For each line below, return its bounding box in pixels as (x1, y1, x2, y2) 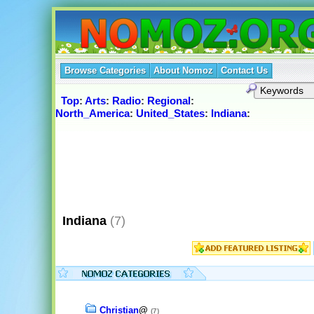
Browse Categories (64, 65, 146, 76)
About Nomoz (153, 65, 213, 76)
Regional (146, 95, 191, 107)
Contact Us (220, 65, 268, 76)
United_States (135, 107, 205, 120)
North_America (55, 107, 130, 120)
